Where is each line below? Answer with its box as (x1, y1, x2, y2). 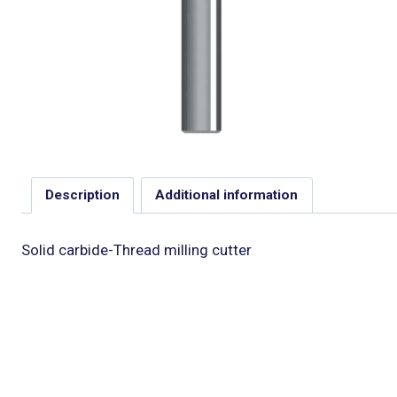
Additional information (155, 187, 299, 204)
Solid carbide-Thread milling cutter (21, 240, 252, 259)
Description (44, 187, 120, 204)
